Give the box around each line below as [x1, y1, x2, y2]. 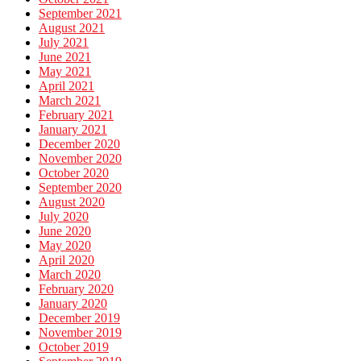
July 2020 [39, 210, 89, 224]
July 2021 [39, 35, 89, 50]
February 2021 [39, 108, 114, 122]
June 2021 [39, 50, 91, 64]
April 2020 [39, 253, 94, 268]
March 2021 [39, 93, 101, 108]
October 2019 [39, 340, 109, 355]
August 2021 [39, 21, 105, 35]
